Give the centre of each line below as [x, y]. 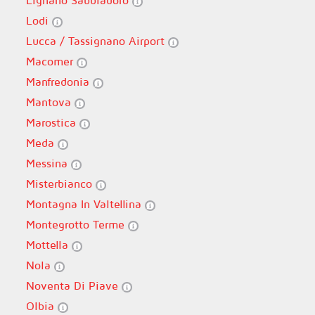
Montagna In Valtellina [85, 204]
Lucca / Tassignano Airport [97, 41]
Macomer [51, 61]
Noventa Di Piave [73, 285]
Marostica [52, 122]
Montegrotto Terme [77, 224]
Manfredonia [59, 82]
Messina [48, 163]
